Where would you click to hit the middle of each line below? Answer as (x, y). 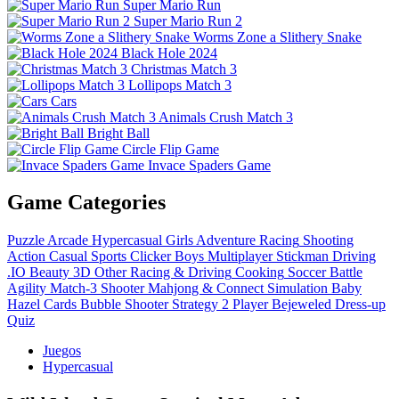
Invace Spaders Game (209, 165)
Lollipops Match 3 (180, 85)
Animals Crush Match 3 (226, 117)
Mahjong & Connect (206, 289)
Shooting (328, 240)
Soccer (307, 273)
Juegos (62, 351)
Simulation (297, 289)
